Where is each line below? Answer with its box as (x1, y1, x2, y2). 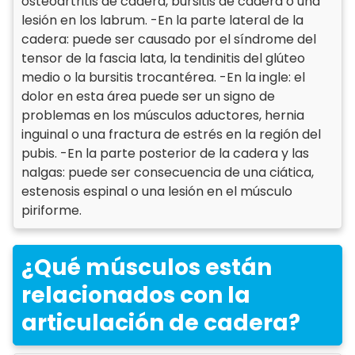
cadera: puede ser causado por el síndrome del (21, 30, 316, 48)
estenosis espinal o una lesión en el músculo (21, 182, 292, 200)
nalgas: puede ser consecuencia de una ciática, (21, 163, 314, 181)
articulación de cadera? (21, 307, 300, 338)
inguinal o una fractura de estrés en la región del (21, 125, 321, 143)
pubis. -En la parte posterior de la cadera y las (21, 144, 309, 162)
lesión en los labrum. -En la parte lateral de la (21, 11, 303, 29)
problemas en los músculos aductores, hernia (21, 106, 304, 124)
